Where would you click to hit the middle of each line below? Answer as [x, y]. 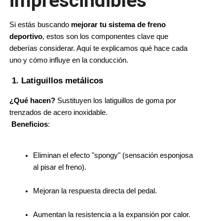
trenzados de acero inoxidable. [58, 112]
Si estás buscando [40, 24]
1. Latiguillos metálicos [57, 80]
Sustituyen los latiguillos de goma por [116, 100]
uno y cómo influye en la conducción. [69, 60]
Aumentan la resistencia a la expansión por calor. [112, 214]
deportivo [26, 36]
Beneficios [30, 124]
